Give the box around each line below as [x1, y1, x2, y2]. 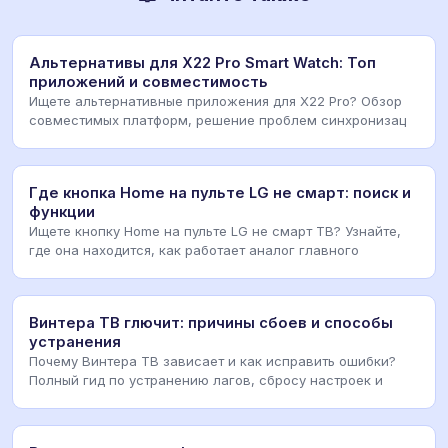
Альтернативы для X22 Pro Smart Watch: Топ [29, 54, 376, 73]
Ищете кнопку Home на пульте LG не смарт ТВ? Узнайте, [29, 223, 401, 240]
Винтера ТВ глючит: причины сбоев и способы [29, 314, 393, 333]
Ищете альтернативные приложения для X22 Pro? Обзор [29, 93, 402, 110]
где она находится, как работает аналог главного [29, 242, 359, 259]
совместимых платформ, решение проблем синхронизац [29, 112, 406, 129]
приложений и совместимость [29, 73, 268, 92]
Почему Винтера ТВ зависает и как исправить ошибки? [29, 353, 396, 370]
